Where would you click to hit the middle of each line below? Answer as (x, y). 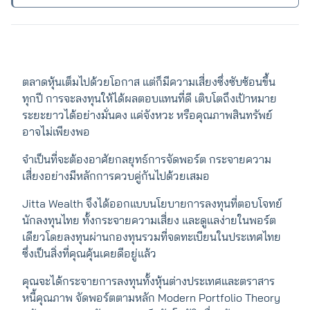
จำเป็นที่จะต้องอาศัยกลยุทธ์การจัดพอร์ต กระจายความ (147, 159)
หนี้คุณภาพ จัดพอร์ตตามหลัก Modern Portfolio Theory (151, 298)
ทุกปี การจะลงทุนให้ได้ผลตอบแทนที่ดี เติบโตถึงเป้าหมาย (149, 98)
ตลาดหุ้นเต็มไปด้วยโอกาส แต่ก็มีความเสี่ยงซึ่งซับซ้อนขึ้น (149, 82)
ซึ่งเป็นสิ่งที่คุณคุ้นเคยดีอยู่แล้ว (89, 253)
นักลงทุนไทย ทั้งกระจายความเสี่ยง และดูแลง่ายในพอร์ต (149, 220)
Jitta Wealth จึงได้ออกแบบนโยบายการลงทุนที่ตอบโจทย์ (152, 203)
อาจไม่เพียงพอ (57, 131)
